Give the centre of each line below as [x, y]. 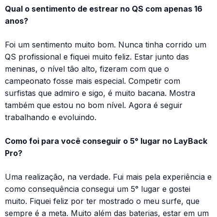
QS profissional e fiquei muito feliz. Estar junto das [97, 56]
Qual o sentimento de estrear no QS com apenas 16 [104, 8]
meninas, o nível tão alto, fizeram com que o [87, 69]
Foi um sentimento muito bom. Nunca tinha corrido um [106, 44]
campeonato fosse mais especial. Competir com [93, 81]
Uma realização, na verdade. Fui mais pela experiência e [108, 177]
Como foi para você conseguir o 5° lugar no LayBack [106, 141]
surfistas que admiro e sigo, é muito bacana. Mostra [100, 93]
